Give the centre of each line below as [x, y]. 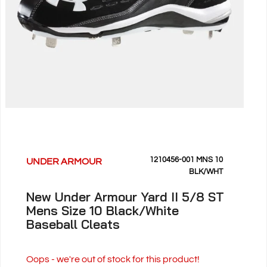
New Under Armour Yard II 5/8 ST [125, 197]
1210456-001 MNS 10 [186, 160]
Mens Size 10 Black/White [103, 211]
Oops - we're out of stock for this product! [113, 260]
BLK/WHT [206, 172]
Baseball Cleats [73, 224]
